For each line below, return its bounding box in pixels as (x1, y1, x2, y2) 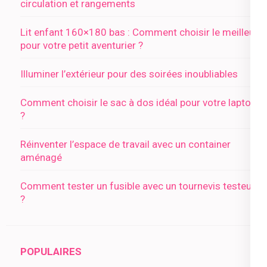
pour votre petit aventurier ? (20, 39, 143, 51)
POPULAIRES (20, 245, 82, 257)
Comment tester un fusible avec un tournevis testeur (20, 179, 255, 192)
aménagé (20, 151, 62, 163)
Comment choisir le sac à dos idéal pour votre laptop (20, 96, 256, 108)
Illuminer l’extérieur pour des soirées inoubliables (20, 67, 238, 80)
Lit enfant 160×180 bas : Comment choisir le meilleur (20, 26, 258, 38)
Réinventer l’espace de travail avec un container (20, 138, 231, 150)
